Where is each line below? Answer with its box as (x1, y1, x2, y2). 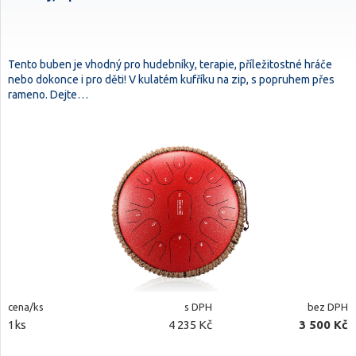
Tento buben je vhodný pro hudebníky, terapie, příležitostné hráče (8, 58, 332, 71)
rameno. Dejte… (8, 88, 88, 101)
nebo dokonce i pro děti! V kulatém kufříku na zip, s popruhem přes (8, 73, 335, 86)
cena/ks (8, 301, 44, 312)
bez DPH (307, 301, 348, 312)
